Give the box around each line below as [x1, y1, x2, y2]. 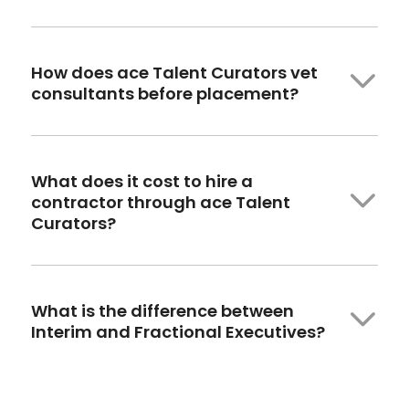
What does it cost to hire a [30, 169, 253, 193]
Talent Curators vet [152, 60, 318, 84]
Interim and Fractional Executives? [30, 320, 325, 343]
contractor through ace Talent [30, 190, 290, 214]
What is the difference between [30, 299, 294, 322]
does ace [70, 60, 149, 84]
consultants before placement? [30, 81, 299, 105]
